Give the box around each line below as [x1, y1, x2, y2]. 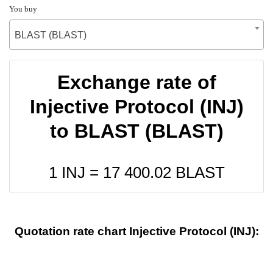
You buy [9, 4, 37, 13]
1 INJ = [48, 163, 103, 181]
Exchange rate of [57, 71, 216, 93]
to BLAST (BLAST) [49, 119, 224, 142]
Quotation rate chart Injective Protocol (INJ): [14, 225, 259, 238]
